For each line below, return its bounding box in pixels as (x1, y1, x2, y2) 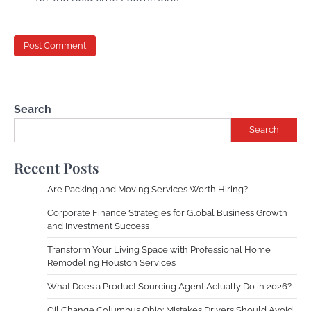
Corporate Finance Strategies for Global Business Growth (47, 207, 287, 218)
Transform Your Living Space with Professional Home (47, 244, 271, 255)
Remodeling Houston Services (47, 257, 176, 268)
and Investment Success (47, 220, 149, 231)
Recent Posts (14, 157, 99, 177)
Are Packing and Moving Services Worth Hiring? (47, 183, 248, 194)
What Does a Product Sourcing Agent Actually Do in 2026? (47, 280, 292, 292)
